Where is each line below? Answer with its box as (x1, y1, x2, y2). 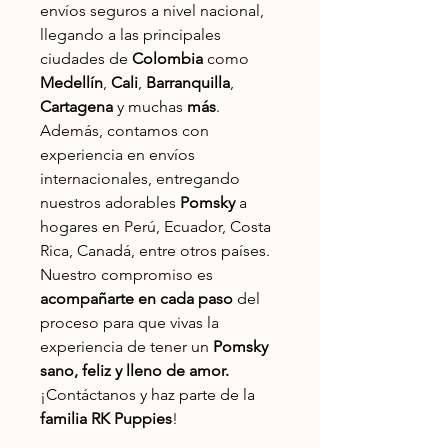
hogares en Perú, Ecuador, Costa (40, 217, 271, 236)
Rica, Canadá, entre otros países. (40, 241, 270, 260)
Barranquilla (146, 73, 230, 92)
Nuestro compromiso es (40, 265, 213, 284)
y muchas (117, 97, 187, 116)
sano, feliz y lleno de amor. (40, 361, 229, 380)
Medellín (40, 73, 103, 92)
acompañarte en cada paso (40, 289, 233, 308)
